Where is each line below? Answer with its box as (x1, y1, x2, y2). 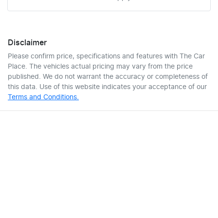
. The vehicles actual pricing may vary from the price (25, 63, 193, 71)
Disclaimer (8, 39, 47, 47)
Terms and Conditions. (8, 94, 79, 101)
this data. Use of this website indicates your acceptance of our (8, 84, 207, 91)
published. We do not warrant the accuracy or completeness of (8, 73, 208, 81)
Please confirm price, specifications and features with (8, 53, 180, 60)
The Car (180, 53, 205, 60)
